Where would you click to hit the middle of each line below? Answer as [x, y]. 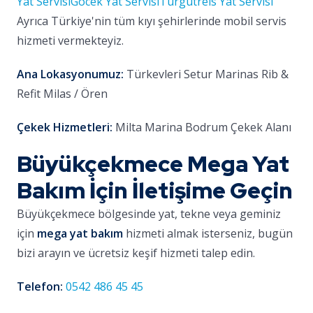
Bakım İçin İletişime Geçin [155, 190]
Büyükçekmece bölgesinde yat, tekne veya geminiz [149, 214]
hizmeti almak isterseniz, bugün [208, 233]
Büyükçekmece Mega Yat [153, 164]
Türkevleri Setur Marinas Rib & [206, 74]
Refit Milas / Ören [62, 94]
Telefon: [40, 286]
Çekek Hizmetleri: [65, 127]
